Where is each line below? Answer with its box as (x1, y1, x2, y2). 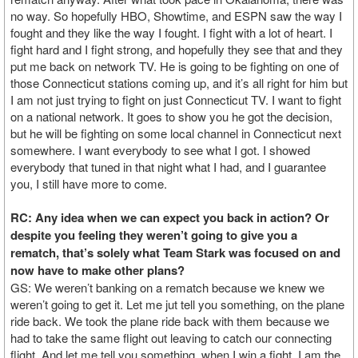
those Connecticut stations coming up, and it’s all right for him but (10, 74, 348, 91)
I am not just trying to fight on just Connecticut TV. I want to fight (10, 91, 341, 108)
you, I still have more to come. (10, 175, 167, 192)
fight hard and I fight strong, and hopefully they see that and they (10, 41, 343, 58)
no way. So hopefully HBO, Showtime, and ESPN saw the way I (10, 7, 342, 24)
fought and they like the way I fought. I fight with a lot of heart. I (10, 24, 332, 41)
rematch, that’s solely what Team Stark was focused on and (10, 244, 340, 261)
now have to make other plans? (10, 261, 185, 279)
